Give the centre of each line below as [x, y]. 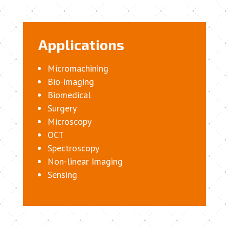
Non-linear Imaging [85, 162]
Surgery [62, 108]
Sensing [62, 175]
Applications [81, 45]
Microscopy [69, 122]
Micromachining [78, 68]
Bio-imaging [71, 82]
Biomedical [69, 95]
